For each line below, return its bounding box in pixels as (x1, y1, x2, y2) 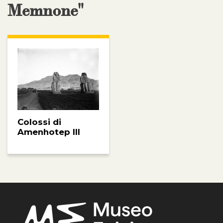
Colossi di (17, 116, 61, 127)
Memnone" (7, 3, 84, 20)
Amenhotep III (17, 126, 80, 137)
